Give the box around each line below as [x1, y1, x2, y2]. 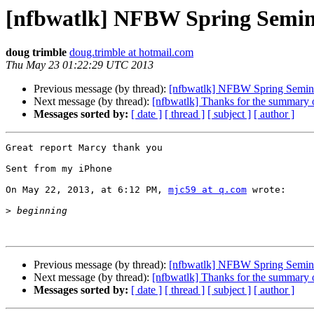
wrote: [247, 184, 286, 196]
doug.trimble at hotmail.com [69, 46, 193, 59]
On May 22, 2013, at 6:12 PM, [6, 184, 168, 196]
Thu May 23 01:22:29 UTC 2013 [6, 59, 153, 71]
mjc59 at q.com [168, 184, 247, 196]
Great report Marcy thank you [6, 142, 163, 153]
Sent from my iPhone [6, 163, 112, 175]
